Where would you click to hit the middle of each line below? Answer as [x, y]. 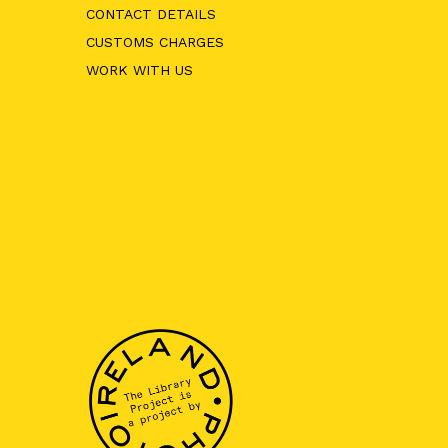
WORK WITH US [139, 70]
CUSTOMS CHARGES [154, 42]
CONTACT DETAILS [150, 14]
